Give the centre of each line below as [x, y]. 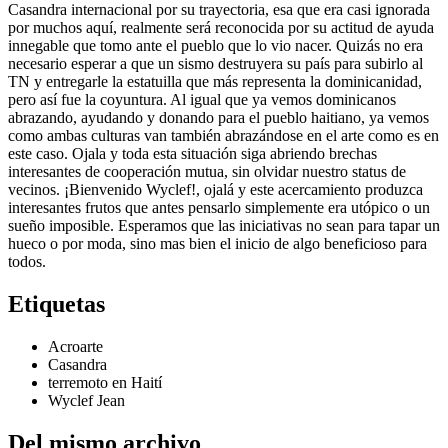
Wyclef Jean [86, 401]
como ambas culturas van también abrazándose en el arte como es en [223, 136]
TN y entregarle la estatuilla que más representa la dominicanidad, [215, 82]
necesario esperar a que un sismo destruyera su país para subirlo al [215, 64]
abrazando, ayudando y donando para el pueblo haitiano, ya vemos [218, 118]
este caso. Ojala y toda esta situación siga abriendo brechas [192, 154]
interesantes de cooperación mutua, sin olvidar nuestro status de [207, 172]
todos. [27, 262]
